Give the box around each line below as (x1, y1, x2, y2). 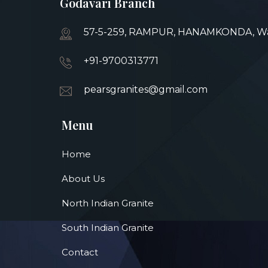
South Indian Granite (62, 222, 154, 233)
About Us (62, 173, 105, 184)
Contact (62, 246, 98, 258)
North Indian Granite (62, 197, 154, 209)
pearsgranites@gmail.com (84, 84, 208, 95)
